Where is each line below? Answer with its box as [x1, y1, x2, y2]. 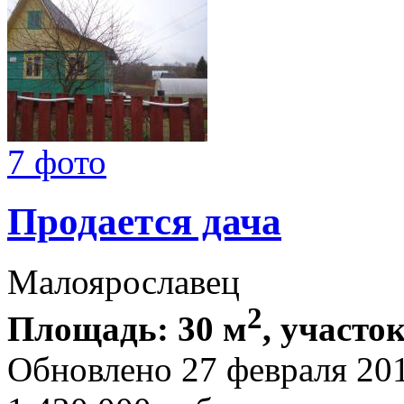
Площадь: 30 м [7, 309, 247, 349]
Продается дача [7, 200, 281, 243]
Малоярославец [7, 262, 240, 302]
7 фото [7, 142, 106, 181]
